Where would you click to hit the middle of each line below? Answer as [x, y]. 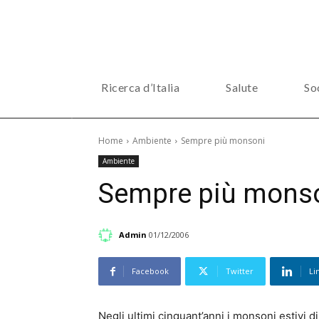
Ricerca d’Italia [140, 87]
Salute [242, 87]
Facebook [150, 271]
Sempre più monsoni [223, 141]
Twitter [240, 271]
